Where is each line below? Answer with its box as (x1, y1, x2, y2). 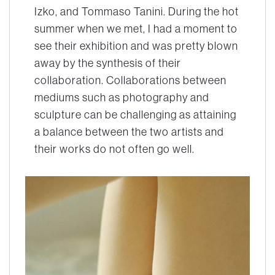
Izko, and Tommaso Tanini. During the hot (34, 4, 239, 18)
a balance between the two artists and (34, 124, 224, 139)
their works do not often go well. (34, 141, 195, 156)
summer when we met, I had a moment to (34, 21, 238, 36)
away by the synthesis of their (34, 55, 181, 70)
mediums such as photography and (34, 90, 209, 104)
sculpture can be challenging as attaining (34, 107, 236, 122)
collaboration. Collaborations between (34, 72, 227, 87)
